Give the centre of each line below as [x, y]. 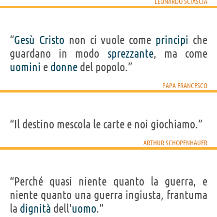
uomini [25, 67]
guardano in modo [59, 53]
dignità [35, 208]
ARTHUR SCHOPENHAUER [175, 143]
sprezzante [130, 53]
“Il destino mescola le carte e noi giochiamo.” [106, 124]
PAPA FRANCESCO [185, 85]
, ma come [180, 53]
